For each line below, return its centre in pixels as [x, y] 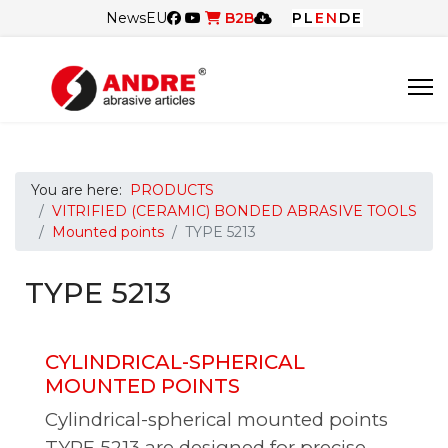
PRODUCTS [172, 190]
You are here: [80, 190]
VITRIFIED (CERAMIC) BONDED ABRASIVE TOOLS [234, 211]
